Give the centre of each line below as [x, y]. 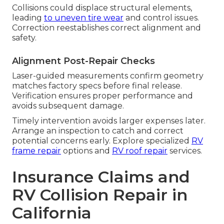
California [52, 212]
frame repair [36, 150]
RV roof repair [140, 150]
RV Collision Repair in [100, 194]
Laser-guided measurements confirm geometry [108, 75]
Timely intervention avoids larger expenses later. [109, 120]
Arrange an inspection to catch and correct [98, 130]
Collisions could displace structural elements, [102, 7]
